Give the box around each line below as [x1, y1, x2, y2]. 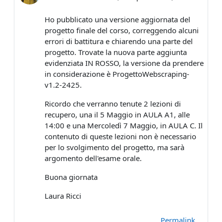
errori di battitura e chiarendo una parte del [45, 36, 193, 47]
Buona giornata [45, 172, 98, 182]
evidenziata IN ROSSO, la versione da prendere [45, 58, 204, 68]
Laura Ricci [45, 191, 81, 201]
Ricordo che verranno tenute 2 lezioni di [45, 99, 181, 109]
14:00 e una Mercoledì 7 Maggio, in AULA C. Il [45, 120, 203, 131]
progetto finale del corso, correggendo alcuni [45, 25, 199, 36]
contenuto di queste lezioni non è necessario [45, 131, 196, 142]
